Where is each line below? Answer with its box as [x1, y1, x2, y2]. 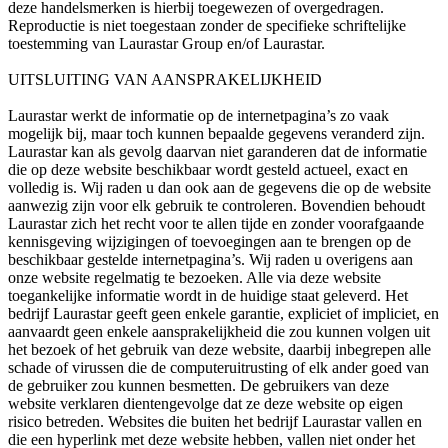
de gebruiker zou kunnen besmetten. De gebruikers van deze [8, 377, 389, 395]
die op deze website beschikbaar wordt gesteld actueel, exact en [8, 161, 408, 179]
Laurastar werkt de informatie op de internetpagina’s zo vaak [8, 107, 389, 125]
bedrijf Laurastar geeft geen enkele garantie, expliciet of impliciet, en [8, 305, 439, 323]
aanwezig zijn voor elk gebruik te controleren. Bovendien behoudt [8, 197, 425, 215]
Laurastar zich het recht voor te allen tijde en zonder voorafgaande [8, 215, 424, 233]
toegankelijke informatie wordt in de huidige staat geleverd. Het [8, 287, 408, 305]
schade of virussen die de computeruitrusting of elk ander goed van [8, 359, 429, 377]
